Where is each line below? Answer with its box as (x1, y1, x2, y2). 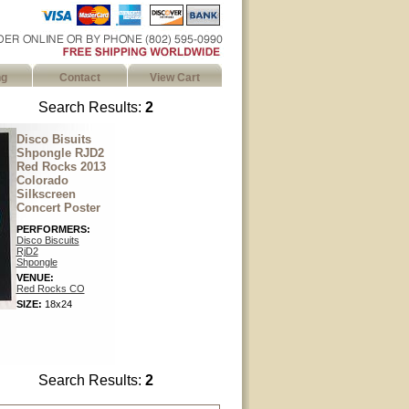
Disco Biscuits (16, 235, 79, 246)
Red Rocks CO (16, 283, 85, 294)
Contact (58, 71, 100, 84)
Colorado (16, 173, 68, 187)
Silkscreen (16, 187, 76, 201)
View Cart (149, 71, 200, 84)
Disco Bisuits (16, 132, 91, 146)
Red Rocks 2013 (16, 160, 106, 173)
